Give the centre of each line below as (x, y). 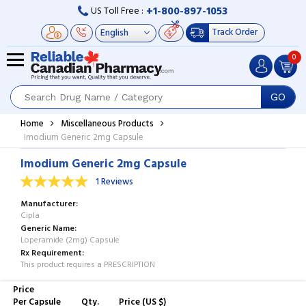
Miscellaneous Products (107, 124)
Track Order (235, 32)
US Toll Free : (116, 11)
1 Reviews (114, 182)
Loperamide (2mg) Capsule (70, 240)
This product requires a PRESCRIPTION (88, 265)
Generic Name (47, 228)
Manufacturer (48, 204)
